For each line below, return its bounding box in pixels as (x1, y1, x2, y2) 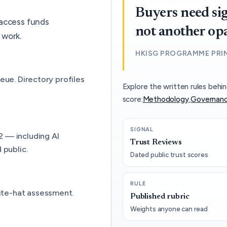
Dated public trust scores (130, 150, 208, 159)
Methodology (142, 94, 189, 104)
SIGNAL (130, 126, 154, 133)
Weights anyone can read (130, 205, 208, 213)
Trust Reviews (130, 138, 182, 146)
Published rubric (130, 192, 190, 201)
